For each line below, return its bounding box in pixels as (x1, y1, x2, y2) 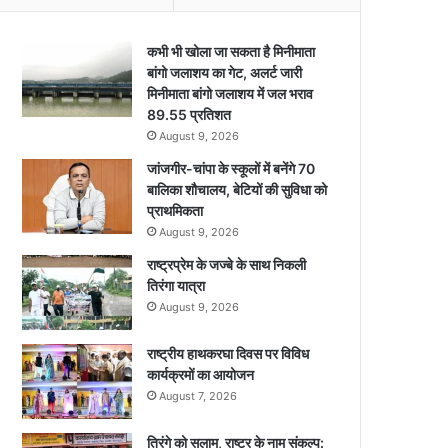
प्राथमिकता (147, 201, 204, 219)
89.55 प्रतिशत (147, 105, 232, 123)
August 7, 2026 (159, 388, 238, 403)
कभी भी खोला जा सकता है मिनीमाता (147, 42, 316, 60)
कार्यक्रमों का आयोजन (147, 365, 255, 383)
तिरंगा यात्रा (147, 276, 206, 294)
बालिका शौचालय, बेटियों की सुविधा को (147, 180, 328, 198)
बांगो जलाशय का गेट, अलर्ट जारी (147, 63, 303, 81)
